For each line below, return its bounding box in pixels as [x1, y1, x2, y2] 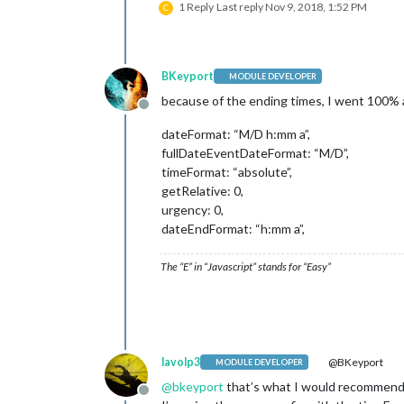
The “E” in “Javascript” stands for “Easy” [161, 259, 331, 273]
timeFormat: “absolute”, [161, 163, 292, 179]
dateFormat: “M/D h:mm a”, [161, 125, 310, 142]
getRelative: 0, [161, 182, 243, 198]
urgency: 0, [161, 201, 224, 217]
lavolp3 [161, 354, 200, 369]
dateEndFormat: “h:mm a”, [161, 220, 305, 236]
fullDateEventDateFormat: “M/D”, [161, 144, 349, 161]
